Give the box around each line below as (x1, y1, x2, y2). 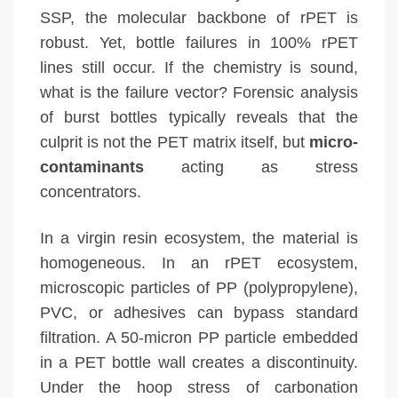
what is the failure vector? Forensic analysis (40, 84, 358, 101)
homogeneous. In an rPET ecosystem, (40, 254, 358, 272)
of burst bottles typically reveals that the (40, 108, 358, 126)
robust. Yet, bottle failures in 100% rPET (40, 34, 358, 52)
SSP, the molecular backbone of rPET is (40, 9, 358, 27)
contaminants (40, 158, 144, 176)
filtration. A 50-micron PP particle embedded (40, 329, 358, 346)
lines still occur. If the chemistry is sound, (40, 59, 358, 76)
